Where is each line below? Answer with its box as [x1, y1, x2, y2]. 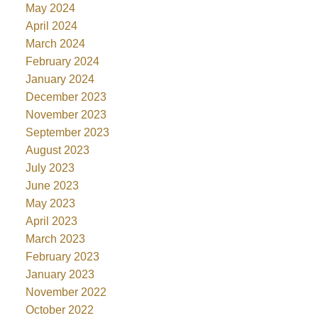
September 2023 [25, 126, 109, 138]
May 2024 [25, 1, 75, 14]
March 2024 [25, 37, 85, 50]
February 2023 [25, 250, 99, 263]
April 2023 [25, 214, 77, 227]
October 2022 [25, 303, 94, 316]
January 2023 [25, 268, 94, 280]
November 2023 [25, 108, 106, 121]
